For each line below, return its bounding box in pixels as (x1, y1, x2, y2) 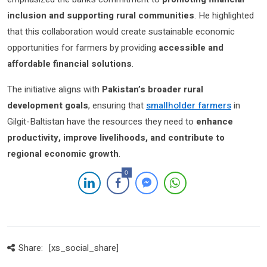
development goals (7, 99, 88, 113)
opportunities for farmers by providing (7, 41, 159, 55)
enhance (196, 115, 233, 129)
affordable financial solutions (7, 57, 132, 71)
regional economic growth (7, 147, 119, 161)
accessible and (159, 41, 223, 55)
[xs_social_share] (48, 241, 119, 255)
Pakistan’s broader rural (102, 83, 203, 97)
